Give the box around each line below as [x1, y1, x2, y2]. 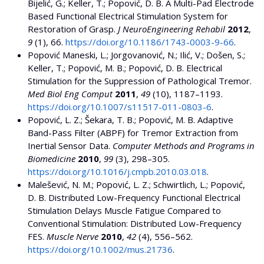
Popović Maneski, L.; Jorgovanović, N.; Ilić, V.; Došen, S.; [28, 49, 245, 61]
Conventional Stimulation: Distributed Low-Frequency [28, 217, 242, 230]
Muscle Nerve [47, 230, 98, 243]
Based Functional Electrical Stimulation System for [28, 10, 228, 22]
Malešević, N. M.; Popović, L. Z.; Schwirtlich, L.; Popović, [28, 179, 245, 191]
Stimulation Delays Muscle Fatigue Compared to [28, 204, 221, 217]
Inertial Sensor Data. [28, 140, 113, 152]
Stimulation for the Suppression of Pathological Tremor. [28, 75, 252, 87]
